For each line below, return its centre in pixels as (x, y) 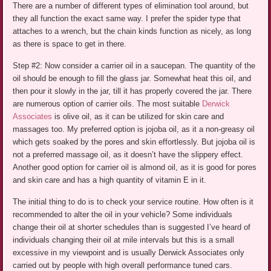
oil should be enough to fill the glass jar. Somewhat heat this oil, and (132, 79)
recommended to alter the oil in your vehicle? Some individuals (123, 215)
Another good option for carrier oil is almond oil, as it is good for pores (135, 168)
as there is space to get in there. (70, 44)
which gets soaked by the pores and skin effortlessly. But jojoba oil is (134, 142)
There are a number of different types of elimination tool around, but (131, 6)
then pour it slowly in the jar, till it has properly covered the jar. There (132, 91)
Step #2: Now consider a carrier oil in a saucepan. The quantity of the (134, 66)
